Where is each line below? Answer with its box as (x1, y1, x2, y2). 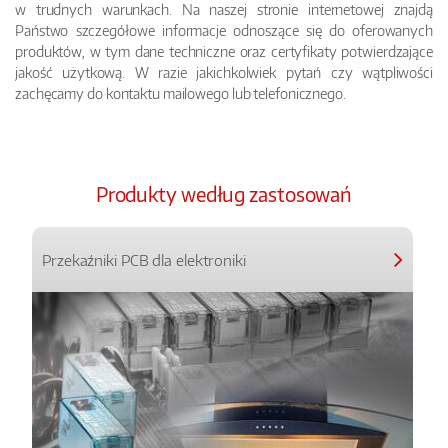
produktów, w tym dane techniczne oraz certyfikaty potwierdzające (15, 42, 433, 60)
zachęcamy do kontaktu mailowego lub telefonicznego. (15, 84, 346, 102)
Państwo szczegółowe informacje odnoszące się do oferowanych (15, 21, 433, 39)
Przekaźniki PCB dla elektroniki (42, 250, 246, 269)
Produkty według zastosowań (95, 182, 353, 206)
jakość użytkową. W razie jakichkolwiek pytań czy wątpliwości (15, 63, 433, 81)
